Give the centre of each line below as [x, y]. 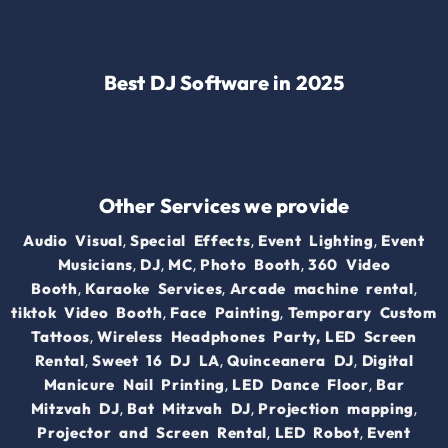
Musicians [95, 265]
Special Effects [190, 241]
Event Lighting [316, 241]
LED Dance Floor [300, 385]
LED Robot [317, 433]
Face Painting [225, 313]
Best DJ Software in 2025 [224, 83]
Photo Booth [250, 265]
